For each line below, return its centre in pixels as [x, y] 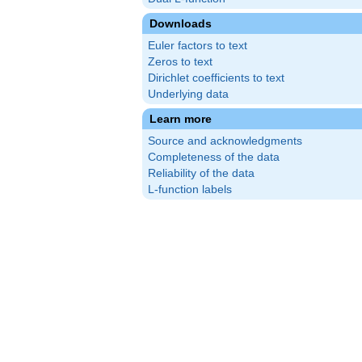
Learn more [181, 119]
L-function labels [190, 189]
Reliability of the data [201, 173]
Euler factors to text [198, 46]
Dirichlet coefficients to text [216, 78]
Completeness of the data [214, 157]
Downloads [181, 23]
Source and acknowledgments [225, 141]
